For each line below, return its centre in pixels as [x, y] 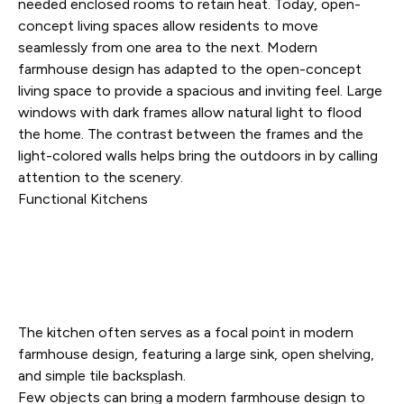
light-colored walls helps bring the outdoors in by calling [198, 156]
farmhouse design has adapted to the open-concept [190, 69]
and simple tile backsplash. [102, 376]
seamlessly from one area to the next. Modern [168, 47]
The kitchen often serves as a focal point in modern [186, 332]
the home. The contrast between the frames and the [191, 134]
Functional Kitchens [83, 199]
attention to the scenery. [101, 177]
